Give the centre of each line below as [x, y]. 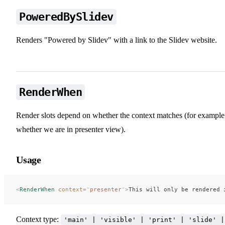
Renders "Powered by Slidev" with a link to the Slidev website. [117, 40]
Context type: [38, 219]
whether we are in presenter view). [71, 129]
